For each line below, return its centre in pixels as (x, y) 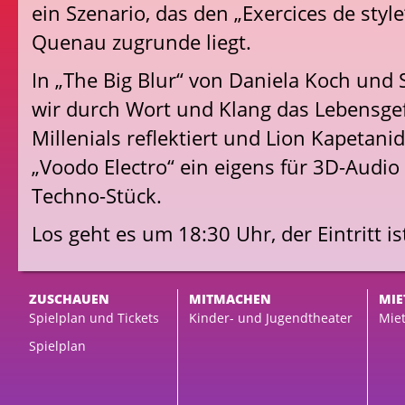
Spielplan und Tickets (94, 318)
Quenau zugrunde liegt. (141, 42)
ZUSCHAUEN (69, 299)
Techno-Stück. (97, 196)
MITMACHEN (230, 299)
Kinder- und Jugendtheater (271, 318)
